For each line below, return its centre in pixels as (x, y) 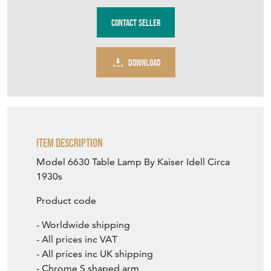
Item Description (70, 143)
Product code (66, 201)
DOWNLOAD (144, 62)
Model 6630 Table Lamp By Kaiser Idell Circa (133, 162)
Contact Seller (135, 22)
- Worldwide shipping (83, 225)
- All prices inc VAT (77, 240)
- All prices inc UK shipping (95, 254)
